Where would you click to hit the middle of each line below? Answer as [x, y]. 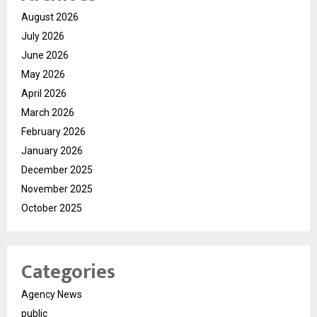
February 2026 [53, 131]
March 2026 [48, 112]
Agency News [52, 294]
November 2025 [57, 189]
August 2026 [50, 17]
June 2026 [45, 55]
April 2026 [44, 93]
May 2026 [43, 74]
